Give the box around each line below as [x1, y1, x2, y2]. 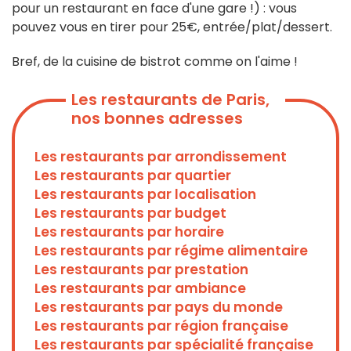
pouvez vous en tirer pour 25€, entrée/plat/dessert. [12, 18, 335, 37]
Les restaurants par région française [34, 317, 288, 336]
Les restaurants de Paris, [71, 89, 270, 111]
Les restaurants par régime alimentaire [34, 241, 308, 261]
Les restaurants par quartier [34, 166, 231, 186]
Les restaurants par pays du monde [34, 298, 283, 317]
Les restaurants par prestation [34, 260, 248, 280]
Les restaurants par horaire [34, 223, 224, 242]
